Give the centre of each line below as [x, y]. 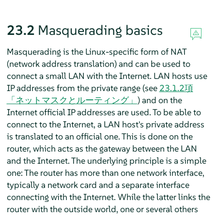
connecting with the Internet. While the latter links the [108, 197]
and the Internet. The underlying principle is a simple [106, 161]
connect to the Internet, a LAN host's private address [105, 124]
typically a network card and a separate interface [98, 185]
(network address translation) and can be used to [98, 64]
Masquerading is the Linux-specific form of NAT [96, 52]
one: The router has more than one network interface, [105, 173]
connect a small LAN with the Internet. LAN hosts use [107, 76]
